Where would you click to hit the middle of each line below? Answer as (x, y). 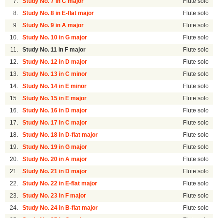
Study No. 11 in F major (54, 50)
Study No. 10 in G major (55, 38)
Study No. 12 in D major (55, 62)
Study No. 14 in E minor (55, 86)
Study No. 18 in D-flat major (60, 135)
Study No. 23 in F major (54, 196)
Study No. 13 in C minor (55, 74)
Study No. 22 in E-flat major (60, 184)
